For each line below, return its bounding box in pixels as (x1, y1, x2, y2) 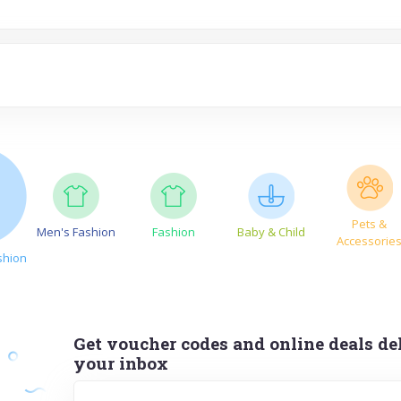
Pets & (352, 215, 388, 232)
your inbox (73, 351, 169, 374)
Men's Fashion (37, 224, 115, 241)
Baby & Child (237, 224, 306, 241)
